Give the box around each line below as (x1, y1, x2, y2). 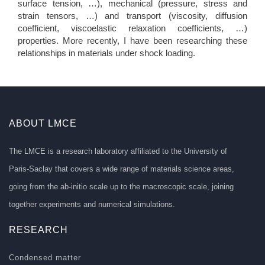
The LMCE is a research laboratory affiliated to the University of (9, 147, 227, 156)
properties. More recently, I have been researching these (18, 35, 247, 46)
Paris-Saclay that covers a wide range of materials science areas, (9, 164, 234, 174)
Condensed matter (9, 253, 81, 263)
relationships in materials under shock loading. (18, 48, 195, 59)
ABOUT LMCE (9, 118, 77, 129)
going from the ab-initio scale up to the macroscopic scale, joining (9, 182, 234, 192)
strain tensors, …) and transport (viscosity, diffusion (18, 11, 247, 21)
